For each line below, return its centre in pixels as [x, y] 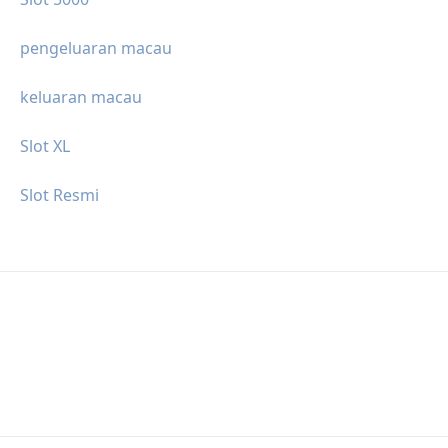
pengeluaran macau [96, 47]
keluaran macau [81, 96]
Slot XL [45, 145]
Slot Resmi [59, 194]
